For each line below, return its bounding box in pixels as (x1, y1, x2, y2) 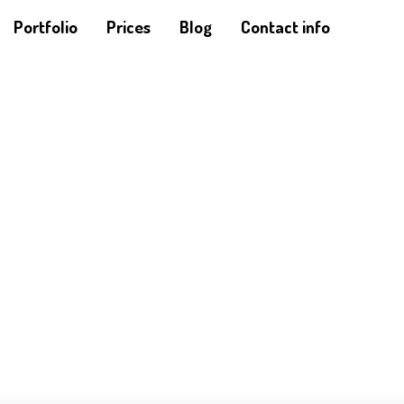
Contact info (241, 15, 330, 38)
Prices (106, 15, 151, 38)
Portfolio (14, 15, 78, 38)
